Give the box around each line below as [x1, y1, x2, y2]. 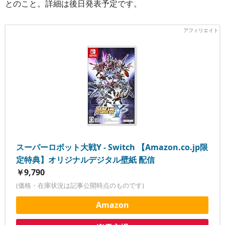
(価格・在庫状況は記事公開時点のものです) [16, 181, 145, 190]
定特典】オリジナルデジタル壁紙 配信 [16, 154, 155, 166]
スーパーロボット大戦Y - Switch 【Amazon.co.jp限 [16, 142, 208, 153]
